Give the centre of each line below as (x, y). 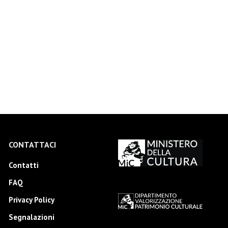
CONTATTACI (32, 145)
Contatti (23, 165)
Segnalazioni (31, 217)
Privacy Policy (31, 200)
